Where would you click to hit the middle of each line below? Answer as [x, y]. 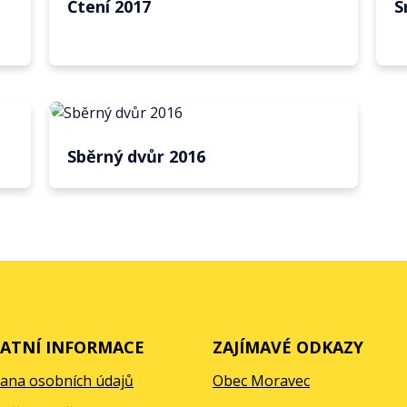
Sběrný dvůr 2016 [136, 156]
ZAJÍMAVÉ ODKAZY [288, 347]
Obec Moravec [261, 381]
